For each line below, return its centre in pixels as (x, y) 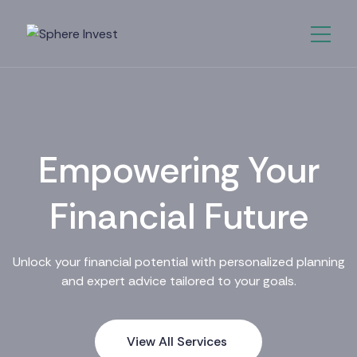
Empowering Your (178, 170)
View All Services (177, 341)
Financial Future (178, 216)
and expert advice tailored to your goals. (178, 281)
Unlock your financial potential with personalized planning (178, 262)
